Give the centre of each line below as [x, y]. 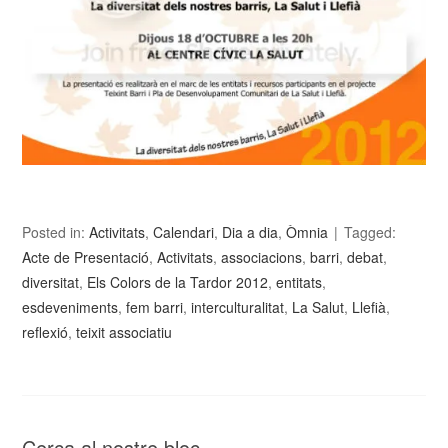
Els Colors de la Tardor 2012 [178, 281]
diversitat [51, 281]
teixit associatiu [124, 331]
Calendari [184, 231]
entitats [299, 281]
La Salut [318, 306]
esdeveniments [70, 306]
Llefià [369, 306]
